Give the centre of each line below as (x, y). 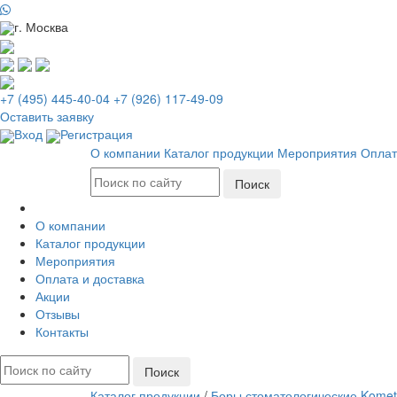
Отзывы (58, 313)
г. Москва (41, 27)
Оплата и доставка (90, 278)
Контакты (62, 331)
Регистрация (97, 134)
